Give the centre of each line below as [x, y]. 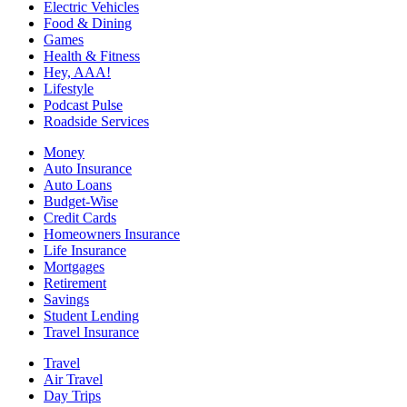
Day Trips [72, 396]
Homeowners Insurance [112, 234]
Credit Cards [80, 218]
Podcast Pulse [83, 105]
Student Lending [91, 316]
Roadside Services [96, 122]
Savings [66, 300]
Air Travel [73, 380]
